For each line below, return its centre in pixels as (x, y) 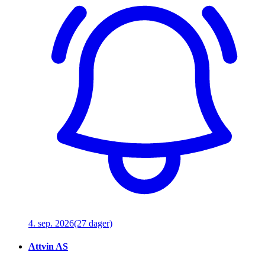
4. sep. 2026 (51, 223)
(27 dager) (93, 223)
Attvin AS (48, 247)
